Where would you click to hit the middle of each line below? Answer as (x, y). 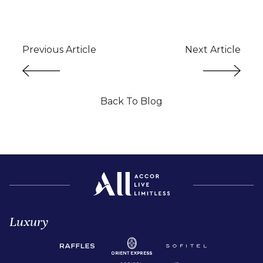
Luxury (29, 221)
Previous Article (60, 50)
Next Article (213, 50)
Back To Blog (131, 101)
